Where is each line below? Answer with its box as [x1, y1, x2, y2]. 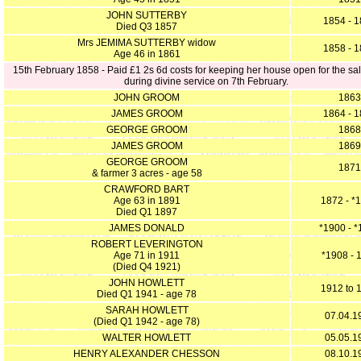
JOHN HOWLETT [109, 277, 185, 288]
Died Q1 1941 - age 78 [97, 288, 197, 300]
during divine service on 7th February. [123, 76, 288, 87]
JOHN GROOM [114, 92, 180, 103]
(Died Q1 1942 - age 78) [93, 316, 200, 327]
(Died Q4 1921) [113, 261, 180, 272]
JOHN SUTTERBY [106, 10, 187, 21]
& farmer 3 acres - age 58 [91, 168, 202, 179]
